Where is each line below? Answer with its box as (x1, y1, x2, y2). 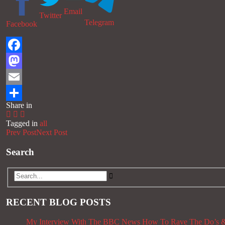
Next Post (36, 128, 67, 137)
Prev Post (6, 128, 36, 137)
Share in (6, 101, 32, 110)
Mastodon (6, 72, 38, 81)
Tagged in (6, 119, 38, 128)
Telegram (84, 18, 114, 27)
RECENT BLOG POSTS (6, 197, 111, 207)
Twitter (39, 11, 62, 20)
